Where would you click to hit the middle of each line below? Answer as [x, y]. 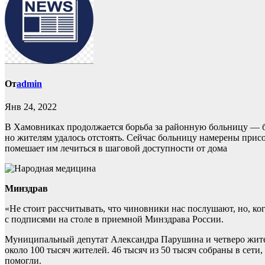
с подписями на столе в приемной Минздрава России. [114, 219]
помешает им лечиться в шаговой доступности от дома [116, 148]
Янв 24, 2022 [31, 107]
